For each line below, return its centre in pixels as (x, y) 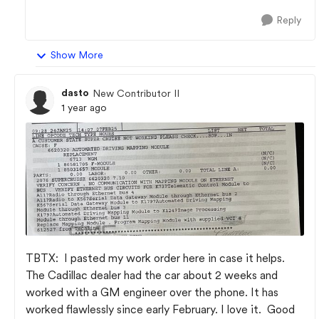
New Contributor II (136, 93)
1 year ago (84, 108)
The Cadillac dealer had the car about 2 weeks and (152, 275)
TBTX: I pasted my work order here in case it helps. (155, 258)
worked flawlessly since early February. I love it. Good (160, 309)
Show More (77, 55)
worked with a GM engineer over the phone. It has (152, 292)
